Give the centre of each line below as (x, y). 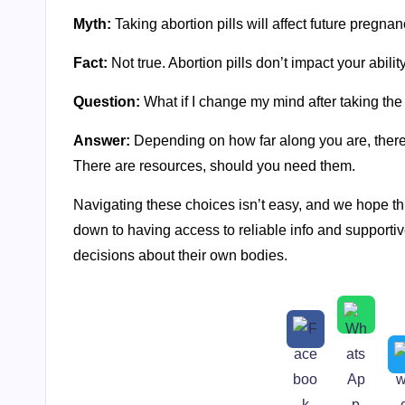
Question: (107, 101)
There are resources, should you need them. (214, 165)
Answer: (102, 140)
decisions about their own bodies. (180, 255)
